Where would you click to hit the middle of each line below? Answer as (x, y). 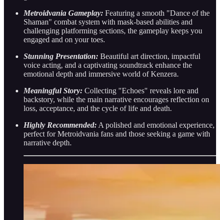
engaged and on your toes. (64, 39)
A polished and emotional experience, (156, 125)
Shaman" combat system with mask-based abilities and (108, 22)
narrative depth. (48, 142)
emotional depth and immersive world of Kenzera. (101, 74)
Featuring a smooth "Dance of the (156, 13)
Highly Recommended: (60, 125)
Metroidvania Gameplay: (63, 13)
